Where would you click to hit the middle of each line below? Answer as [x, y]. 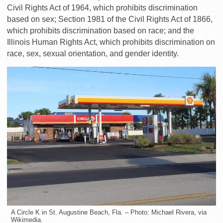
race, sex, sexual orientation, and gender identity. [93, 53]
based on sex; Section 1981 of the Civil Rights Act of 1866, [110, 19]
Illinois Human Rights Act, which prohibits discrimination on [111, 42]
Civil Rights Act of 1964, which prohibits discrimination [102, 7]
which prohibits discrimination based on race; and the [101, 30]
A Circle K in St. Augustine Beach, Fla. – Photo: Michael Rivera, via [109, 212]
